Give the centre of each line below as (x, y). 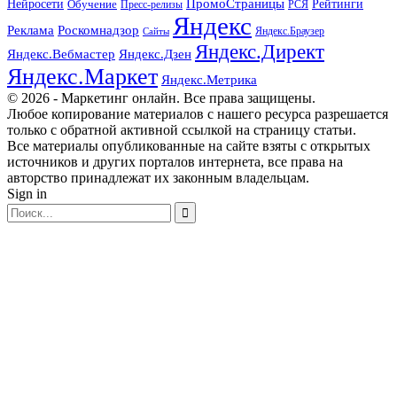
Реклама (31, 30)
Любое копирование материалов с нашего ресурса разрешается (198, 114)
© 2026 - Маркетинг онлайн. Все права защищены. (161, 98)
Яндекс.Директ (260, 52)
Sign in (27, 194)
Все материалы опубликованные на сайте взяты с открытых (189, 146)
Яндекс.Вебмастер (61, 54)
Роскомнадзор (98, 31)
